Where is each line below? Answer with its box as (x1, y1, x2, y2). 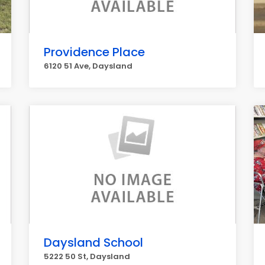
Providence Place (44, 44, 145, 60)
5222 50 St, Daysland (44, 251, 130, 262)
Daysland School (44, 234, 143, 251)
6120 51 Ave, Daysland (44, 60, 132, 72)
